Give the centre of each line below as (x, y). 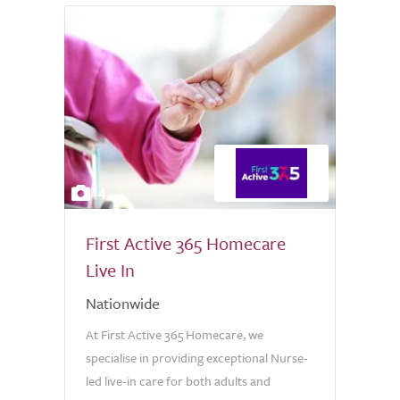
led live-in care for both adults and (178, 381)
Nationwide (123, 303)
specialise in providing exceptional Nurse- (197, 358)
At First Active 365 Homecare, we (175, 334)
